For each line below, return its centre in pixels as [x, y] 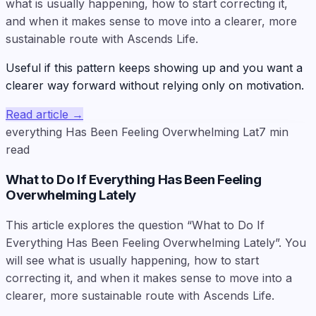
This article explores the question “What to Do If [135, 225]
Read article [37, 115]
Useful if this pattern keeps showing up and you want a [154, 68]
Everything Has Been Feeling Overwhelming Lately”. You [156, 242]
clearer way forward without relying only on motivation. [155, 86]
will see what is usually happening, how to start [132, 260]
